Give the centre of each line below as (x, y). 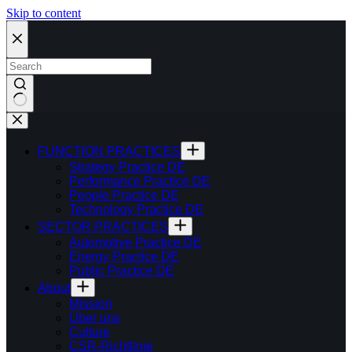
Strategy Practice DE (127, 167)
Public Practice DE (122, 271)
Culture (90, 332)
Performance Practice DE (140, 181)
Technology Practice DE (136, 209)
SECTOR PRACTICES (103, 227)
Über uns (95, 318)
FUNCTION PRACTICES (109, 151)
